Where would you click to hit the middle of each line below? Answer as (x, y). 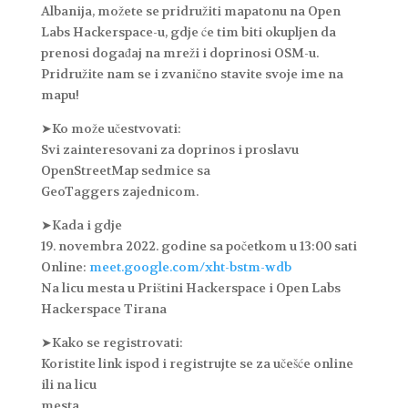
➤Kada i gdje (81, 225)
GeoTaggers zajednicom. (119, 192)
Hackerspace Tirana (103, 309)
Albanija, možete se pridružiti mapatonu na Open (190, 11)
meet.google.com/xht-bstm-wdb (190, 267)
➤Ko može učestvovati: (111, 129)
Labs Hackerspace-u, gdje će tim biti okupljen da (188, 32)
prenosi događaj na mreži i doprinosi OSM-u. (179, 53)
